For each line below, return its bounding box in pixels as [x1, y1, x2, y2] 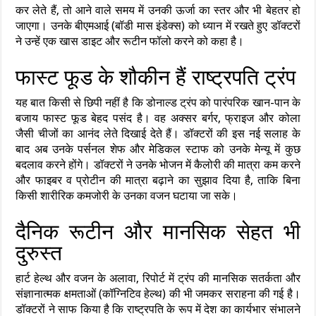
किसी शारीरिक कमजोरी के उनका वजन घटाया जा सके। [16, 189, 238, 202]
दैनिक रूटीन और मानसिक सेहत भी [16, 220, 300, 243]
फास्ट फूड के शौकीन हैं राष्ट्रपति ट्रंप [16, 66, 296, 89]
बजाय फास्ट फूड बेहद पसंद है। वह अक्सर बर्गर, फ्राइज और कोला [16, 111, 300, 125]
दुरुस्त [16, 241, 63, 265]
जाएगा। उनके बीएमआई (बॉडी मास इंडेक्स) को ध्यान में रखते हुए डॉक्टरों [16, 19, 300, 32]
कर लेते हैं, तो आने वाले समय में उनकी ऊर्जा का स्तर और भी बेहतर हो [16, 4, 300, 17]
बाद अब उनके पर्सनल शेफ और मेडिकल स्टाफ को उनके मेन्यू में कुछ [16, 142, 300, 156]
